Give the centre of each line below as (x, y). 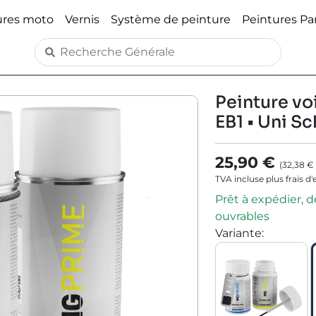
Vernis (82, 19)
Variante (238, 233)
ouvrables (242, 216)
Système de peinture (171, 19)
